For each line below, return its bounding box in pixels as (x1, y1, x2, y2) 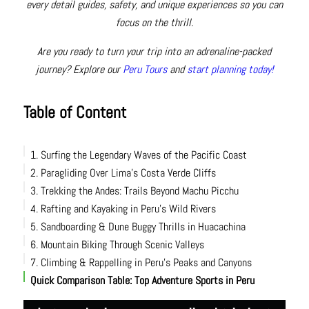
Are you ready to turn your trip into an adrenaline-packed (37, 44, 272, 59)
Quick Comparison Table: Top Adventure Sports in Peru (30, 273, 255, 288)
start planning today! (186, 62, 273, 77)
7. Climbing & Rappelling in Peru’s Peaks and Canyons (30, 255, 252, 270)
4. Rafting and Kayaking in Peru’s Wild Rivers (30, 201, 216, 217)
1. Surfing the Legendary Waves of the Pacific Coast (30, 148, 247, 163)
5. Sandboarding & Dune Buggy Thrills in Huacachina (30, 219, 246, 235)
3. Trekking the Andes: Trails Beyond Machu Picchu (30, 183, 239, 199)
